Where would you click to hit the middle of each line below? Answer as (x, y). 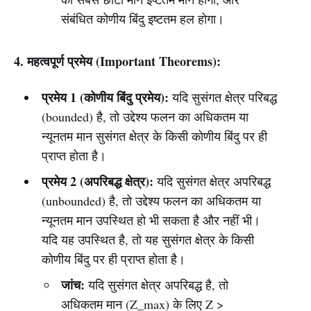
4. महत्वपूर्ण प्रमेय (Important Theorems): (117, 61)
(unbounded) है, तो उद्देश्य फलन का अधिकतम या (151, 201)
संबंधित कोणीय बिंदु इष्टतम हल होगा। (143, 19)
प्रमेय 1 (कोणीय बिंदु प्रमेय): (105, 97)
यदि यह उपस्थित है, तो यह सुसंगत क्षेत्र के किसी (148, 239)
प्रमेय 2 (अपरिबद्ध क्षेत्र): (97, 181)
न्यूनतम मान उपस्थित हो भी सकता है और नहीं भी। (151, 220)
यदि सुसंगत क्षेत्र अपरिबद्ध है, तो (157, 285)
